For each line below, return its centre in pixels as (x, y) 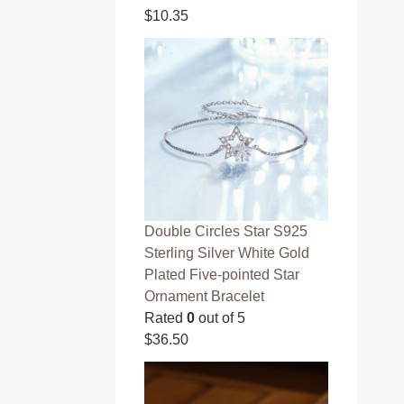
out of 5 (220, 318)
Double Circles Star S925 (226, 232)
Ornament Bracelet (205, 297)
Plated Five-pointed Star (222, 275)
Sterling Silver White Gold (227, 253)
